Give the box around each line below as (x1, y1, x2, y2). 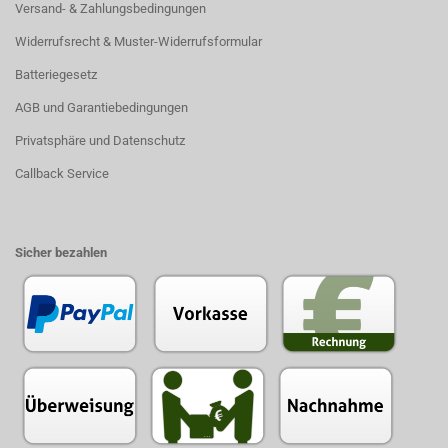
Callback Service (15, 166, 109, 181)
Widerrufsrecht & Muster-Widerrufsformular (15, 34, 262, 49)
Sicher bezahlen (15, 245, 107, 260)
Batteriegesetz (15, 67, 97, 82)
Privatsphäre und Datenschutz (15, 133, 185, 148)
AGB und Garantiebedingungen (15, 100, 188, 115)
